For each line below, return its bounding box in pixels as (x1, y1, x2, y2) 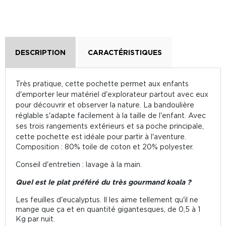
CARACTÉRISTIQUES (88, 48, 162, 56)
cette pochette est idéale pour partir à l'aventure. (16, 133, 186, 140)
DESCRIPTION (15, 48, 66, 56)
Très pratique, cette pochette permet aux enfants (16, 80, 189, 87)
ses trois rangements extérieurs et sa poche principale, (16, 122, 204, 130)
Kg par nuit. (16, 215, 55, 222)
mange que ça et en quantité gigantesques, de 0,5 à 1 (16, 205, 200, 213)
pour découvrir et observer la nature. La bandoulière (16, 101, 194, 108)
